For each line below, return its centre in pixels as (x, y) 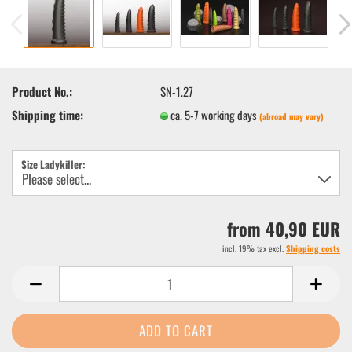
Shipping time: (48, 114)
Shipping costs (313, 248)
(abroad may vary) (292, 116)
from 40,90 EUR (284, 229)
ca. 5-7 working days (215, 114)
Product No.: (42, 91)
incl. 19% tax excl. (254, 248)
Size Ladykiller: (53, 164)
